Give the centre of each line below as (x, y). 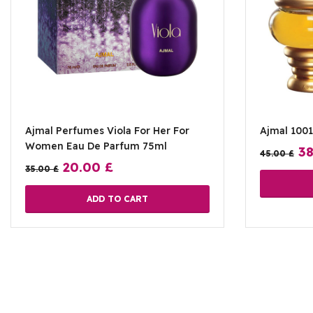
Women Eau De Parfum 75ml (96, 146)
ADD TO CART (117, 199)
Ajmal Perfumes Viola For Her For (107, 131)
